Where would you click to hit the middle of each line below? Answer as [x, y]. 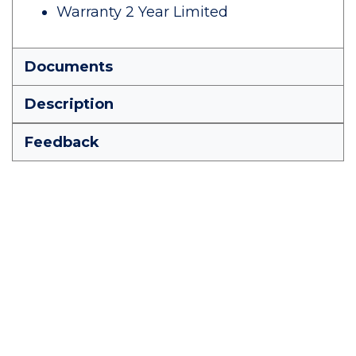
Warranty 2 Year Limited [142, 12]
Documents [69, 67]
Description [69, 104]
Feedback [62, 142]
